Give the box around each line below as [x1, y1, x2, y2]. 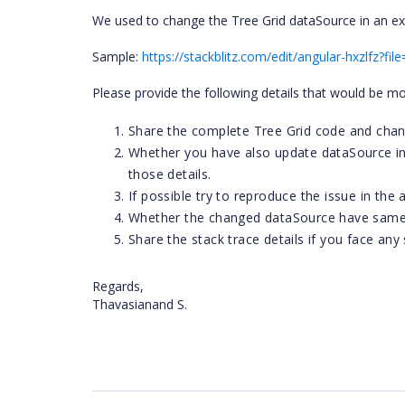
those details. [128, 165, 212, 183]
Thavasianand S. [92, 296, 191, 313]
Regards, [92, 278, 147, 295]
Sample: [92, 48, 142, 65]
